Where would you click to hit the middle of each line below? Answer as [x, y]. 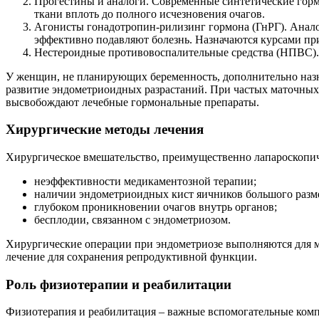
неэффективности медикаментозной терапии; [145, 181]
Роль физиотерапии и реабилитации [119, 284]
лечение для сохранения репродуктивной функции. [131, 256]
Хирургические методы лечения [105, 130]
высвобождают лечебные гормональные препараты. [132, 102]
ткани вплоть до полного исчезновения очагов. [150, 14]
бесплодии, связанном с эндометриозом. [132, 219]
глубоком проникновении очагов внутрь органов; [156, 206]
